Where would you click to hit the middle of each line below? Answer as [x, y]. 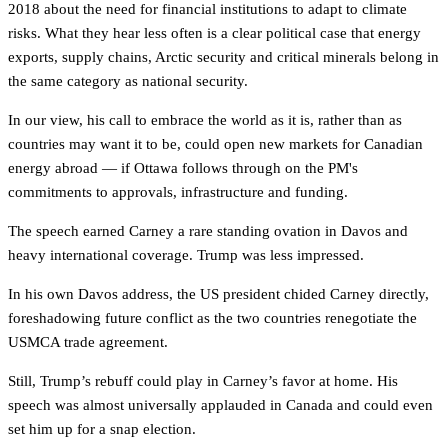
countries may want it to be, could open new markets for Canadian [215, 144]
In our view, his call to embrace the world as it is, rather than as [205, 120]
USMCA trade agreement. [88, 342]
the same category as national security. [128, 81]
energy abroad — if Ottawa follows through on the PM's [183, 168]
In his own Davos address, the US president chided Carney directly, [218, 294]
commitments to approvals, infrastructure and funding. [178, 192]
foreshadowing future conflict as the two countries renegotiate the [212, 318]
